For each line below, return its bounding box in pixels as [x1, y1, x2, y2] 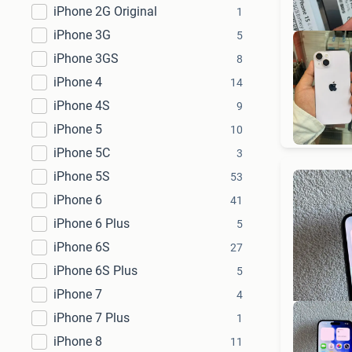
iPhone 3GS [53, 51, 119, 66]
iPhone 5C [53, 145, 110, 160]
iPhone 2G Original [53, 4, 157, 19]
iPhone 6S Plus [53, 263, 137, 278]
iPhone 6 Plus [53, 216, 130, 231]
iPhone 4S [53, 98, 110, 113]
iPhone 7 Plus [53, 310, 130, 325]
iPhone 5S [53, 169, 110, 184]
